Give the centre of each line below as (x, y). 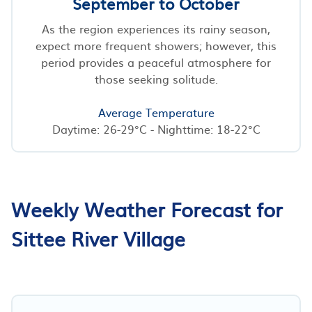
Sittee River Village (98, 238)
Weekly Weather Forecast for (147, 209)
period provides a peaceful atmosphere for (156, 62)
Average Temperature (156, 112)
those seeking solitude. (156, 78)
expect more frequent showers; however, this (156, 45)
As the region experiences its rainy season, (156, 28)
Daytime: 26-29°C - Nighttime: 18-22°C (156, 128)
